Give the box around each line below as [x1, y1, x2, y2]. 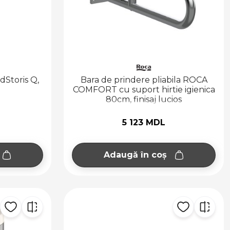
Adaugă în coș [103, 150, 167, 160]
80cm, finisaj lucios [106, 94, 182, 104]
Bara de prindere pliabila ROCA [80, 74, 207, 85]
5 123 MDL [122, 117, 165, 127]
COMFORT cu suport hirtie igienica [72, 84, 215, 94]
